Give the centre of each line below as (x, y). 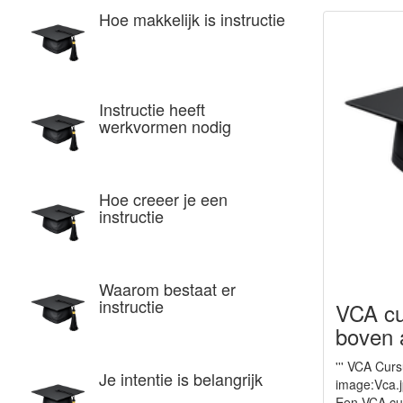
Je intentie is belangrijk (181, 379)
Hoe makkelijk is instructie (192, 19)
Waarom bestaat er (167, 289)
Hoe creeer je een (163, 199)
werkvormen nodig (165, 126)
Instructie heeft (152, 109)
